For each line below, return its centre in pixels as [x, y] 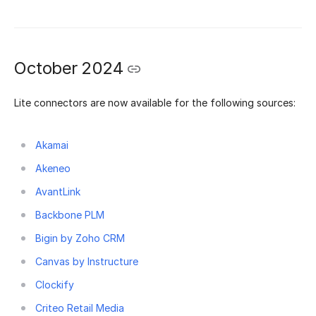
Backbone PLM [70, 215]
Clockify [55, 285]
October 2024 [68, 68]
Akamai [52, 145]
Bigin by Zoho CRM [80, 238]
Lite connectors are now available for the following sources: [155, 103]
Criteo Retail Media [80, 308]
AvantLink [58, 192]
